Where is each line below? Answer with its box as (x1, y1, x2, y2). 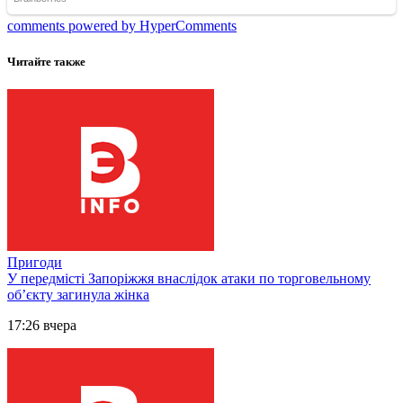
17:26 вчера (7, 317, 76, 333)
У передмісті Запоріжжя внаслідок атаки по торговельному (7, 270, 371, 286)
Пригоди (7, 254, 62, 270)
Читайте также (7, 54, 85, 68)
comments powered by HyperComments (7, 18, 237, 34)
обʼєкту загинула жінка (7, 286, 149, 302)
